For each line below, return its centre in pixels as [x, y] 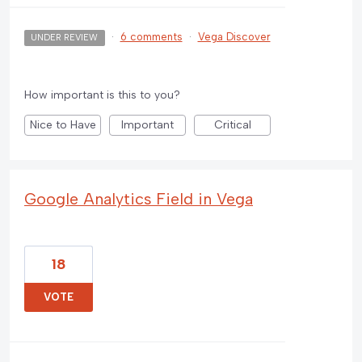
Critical [232, 125]
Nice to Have [63, 125]
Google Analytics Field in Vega [139, 199]
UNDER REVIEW [65, 38]
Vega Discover [234, 37]
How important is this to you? [102, 95]
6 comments [151, 37]
